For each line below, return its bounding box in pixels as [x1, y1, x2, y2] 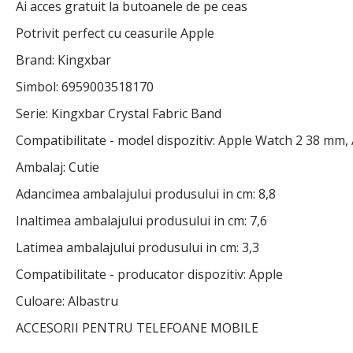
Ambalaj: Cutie [16, 158, 99, 176]
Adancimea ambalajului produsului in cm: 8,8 [16, 185, 276, 203]
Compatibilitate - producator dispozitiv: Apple [16, 266, 283, 284]
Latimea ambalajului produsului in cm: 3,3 [16, 239, 259, 257]
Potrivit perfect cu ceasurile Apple [16, 24, 214, 43]
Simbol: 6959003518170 [16, 78, 154, 96]
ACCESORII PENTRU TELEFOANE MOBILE [16, 319, 258, 337]
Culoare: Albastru [16, 292, 118, 310]
